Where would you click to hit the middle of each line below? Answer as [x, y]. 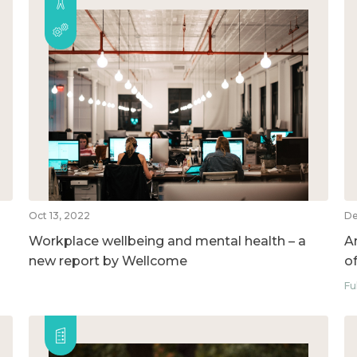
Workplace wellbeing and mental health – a [167, 241]
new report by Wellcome [108, 261]
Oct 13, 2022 [59, 215]
